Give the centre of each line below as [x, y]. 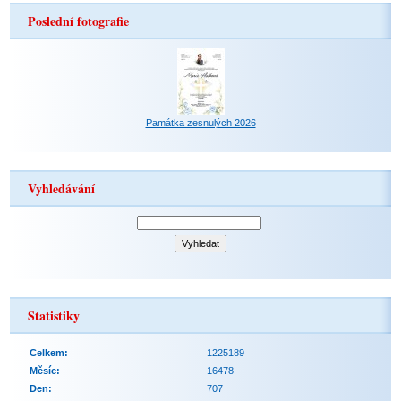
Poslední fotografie [79, 21]
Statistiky [54, 316]
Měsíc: [45, 371]
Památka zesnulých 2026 [200, 123]
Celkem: [49, 353]
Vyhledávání [62, 188]
